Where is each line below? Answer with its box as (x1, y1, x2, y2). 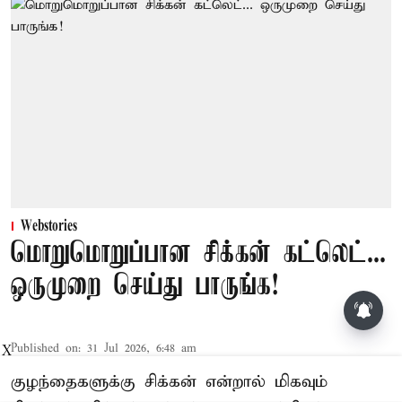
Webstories (21, 219, 77, 236)
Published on (11, 341, 78, 357)
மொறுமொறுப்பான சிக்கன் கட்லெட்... (11, 239, 386, 271)
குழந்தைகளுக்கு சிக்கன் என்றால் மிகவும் (11, 371, 328, 393)
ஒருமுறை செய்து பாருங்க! (11, 271, 279, 303)
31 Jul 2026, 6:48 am (87, 341, 197, 357)
